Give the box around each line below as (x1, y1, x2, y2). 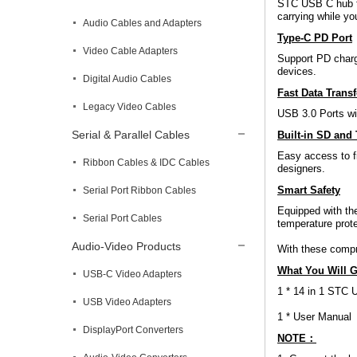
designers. (277, 163, 325, 175)
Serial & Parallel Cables (72, 128, 190, 141)
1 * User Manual (277, 311, 351, 323)
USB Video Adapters (83, 296, 171, 308)
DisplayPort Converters (83, 324, 183, 335)
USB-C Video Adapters (83, 269, 182, 280)
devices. (277, 65, 316, 77)
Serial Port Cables (83, 213, 162, 224)
